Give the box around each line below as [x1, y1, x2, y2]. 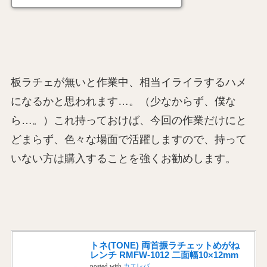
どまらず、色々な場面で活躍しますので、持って [10, 133, 247, 145]
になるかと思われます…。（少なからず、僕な [10, 95, 236, 107]
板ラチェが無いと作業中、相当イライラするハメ [10, 76, 247, 88]
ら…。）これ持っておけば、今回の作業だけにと [10, 114, 247, 126]
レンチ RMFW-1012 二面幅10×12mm [89, 249, 238, 260]
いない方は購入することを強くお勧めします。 [10, 152, 236, 164]
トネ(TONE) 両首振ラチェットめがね [89, 240, 240, 250]
